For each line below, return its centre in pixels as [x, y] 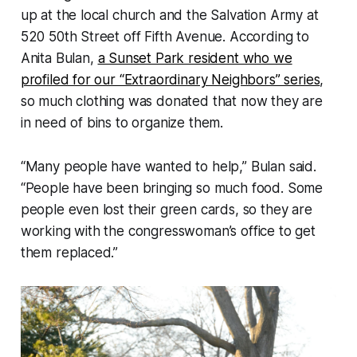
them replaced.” [69, 253]
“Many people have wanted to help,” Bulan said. [168, 167]
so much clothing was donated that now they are [171, 102]
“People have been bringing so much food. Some [172, 188]
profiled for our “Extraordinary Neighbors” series [170, 80]
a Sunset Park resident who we [195, 59]
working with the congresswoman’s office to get [168, 231]
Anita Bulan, [59, 59]
